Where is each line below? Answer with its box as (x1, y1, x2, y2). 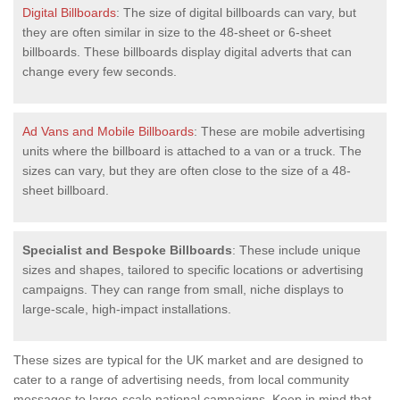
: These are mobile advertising (194, 123, 365, 138)
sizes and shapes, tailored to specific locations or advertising (22, 262, 363, 277)
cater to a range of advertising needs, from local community (13, 371, 349, 387)
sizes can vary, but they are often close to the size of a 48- (22, 162, 351, 178)
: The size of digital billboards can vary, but (116, 4, 356, 20)
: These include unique (232, 242, 361, 257)
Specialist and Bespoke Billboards (22, 242, 232, 257)
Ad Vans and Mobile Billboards (22, 123, 194, 138)
